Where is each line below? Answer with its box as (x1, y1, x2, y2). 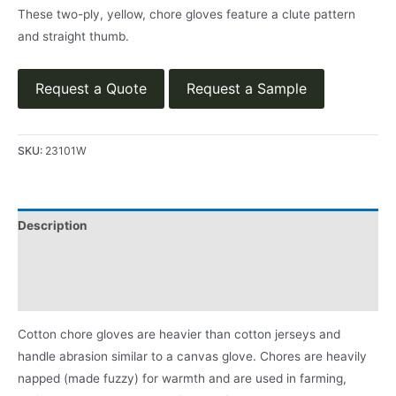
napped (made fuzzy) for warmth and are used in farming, (18, 370, 346, 385)
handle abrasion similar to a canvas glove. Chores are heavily (18, 348, 367, 363)
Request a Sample (187, 79, 307, 97)
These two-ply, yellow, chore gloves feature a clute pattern (18, 6, 355, 21)
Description (18, 218, 88, 233)
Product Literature (18, 286, 127, 301)
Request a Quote (35, 79, 147, 97)
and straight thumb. (18, 28, 129, 43)
